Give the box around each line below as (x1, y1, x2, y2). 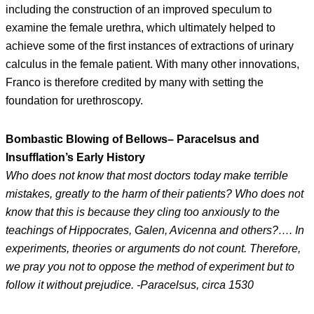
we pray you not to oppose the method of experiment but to (6, 261, 294, 273)
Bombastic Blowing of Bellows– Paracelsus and (6, 133, 259, 146)
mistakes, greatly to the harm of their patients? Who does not (6, 188, 303, 200)
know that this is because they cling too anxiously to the (6, 206, 280, 219)
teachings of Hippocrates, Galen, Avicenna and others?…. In (6, 224, 304, 237)
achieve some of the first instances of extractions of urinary (6, 39, 294, 52)
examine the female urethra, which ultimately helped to (6, 21, 275, 34)
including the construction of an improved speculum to (6, 3, 272, 15)
